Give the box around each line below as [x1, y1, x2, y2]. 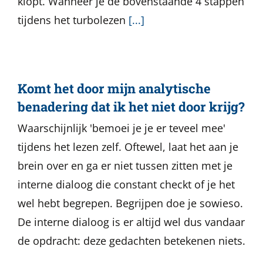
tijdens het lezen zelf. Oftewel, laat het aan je [18, 140, 238, 154]
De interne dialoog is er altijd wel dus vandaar [18, 215, 245, 229]
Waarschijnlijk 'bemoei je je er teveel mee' [18, 121, 225, 135]
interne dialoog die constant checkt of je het [18, 177, 235, 191]
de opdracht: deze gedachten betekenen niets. [18, 234, 245, 248]
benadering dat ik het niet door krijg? [18, 98, 245, 115]
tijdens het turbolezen [18, 13, 129, 27]
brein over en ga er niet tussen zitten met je [18, 159, 232, 173]
